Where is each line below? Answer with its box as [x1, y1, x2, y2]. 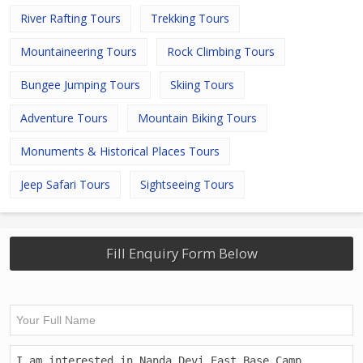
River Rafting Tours [20, 11, 121, 27]
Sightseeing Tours [140, 177, 234, 193]
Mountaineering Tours [20, 44, 137, 60]
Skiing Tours [170, 77, 234, 93]
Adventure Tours [20, 110, 108, 126]
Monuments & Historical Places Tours [20, 143, 220, 160]
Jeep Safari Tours [20, 177, 110, 193]
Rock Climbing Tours [167, 44, 275, 60]
